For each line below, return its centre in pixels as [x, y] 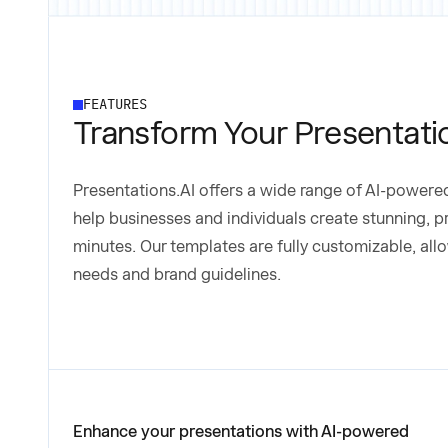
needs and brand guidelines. [177, 275]
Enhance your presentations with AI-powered [241, 432]
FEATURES [115, 105]
